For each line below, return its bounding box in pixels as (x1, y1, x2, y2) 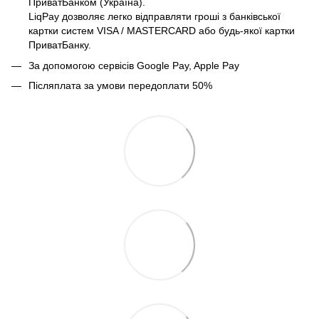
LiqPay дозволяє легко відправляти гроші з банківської (28, 11, 281, 23)
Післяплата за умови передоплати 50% (28, 80, 212, 92)
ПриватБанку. (28, 39, 91, 51)
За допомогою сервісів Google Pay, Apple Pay (28, 59, 239, 71)
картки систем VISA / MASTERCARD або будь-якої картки (28, 25, 295, 37)
